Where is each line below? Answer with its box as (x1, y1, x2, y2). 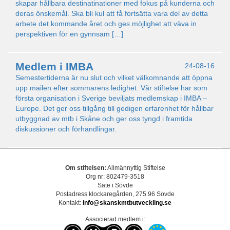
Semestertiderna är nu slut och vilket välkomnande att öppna (15, 73, 213, 82)
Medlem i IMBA (15, 61, 93, 72)
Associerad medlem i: (85, 216, 145, 223)
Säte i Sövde (97, 182, 133, 189)
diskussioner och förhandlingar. (15, 125, 117, 133)
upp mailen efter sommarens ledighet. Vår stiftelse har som (15, 84, 207, 92)
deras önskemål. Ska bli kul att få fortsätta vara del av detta (15, 9, 208, 17)
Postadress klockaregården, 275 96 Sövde (55, 190, 175, 198)
